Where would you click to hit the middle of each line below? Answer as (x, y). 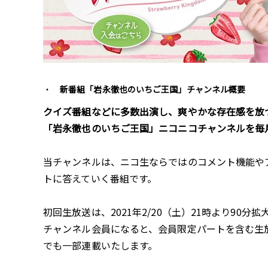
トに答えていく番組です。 (100, 178)
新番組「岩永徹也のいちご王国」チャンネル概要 (153, 89)
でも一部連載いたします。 (100, 245)
